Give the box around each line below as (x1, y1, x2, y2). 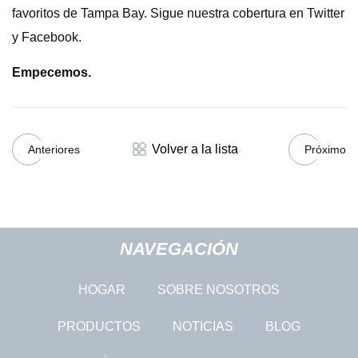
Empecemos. (12, 66, 91, 79)
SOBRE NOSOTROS (157, 282, 280, 296)
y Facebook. (12, 30, 82, 44)
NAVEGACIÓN (120, 238, 238, 259)
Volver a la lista (152, 142, 238, 156)
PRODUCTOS (58, 319, 141, 333)
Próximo (304, 142, 346, 156)
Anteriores (28, 142, 80, 156)
